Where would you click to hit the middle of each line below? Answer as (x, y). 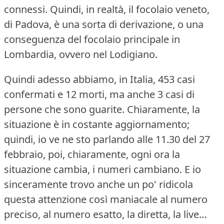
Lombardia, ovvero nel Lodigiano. (81, 54)
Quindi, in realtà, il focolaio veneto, (130, 9)
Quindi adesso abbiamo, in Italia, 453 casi (99, 79)
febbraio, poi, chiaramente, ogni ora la (92, 154)
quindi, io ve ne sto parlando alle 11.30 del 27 (107, 139)
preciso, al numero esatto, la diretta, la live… (105, 214)
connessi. (26, 9)
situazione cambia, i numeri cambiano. (93, 169)
